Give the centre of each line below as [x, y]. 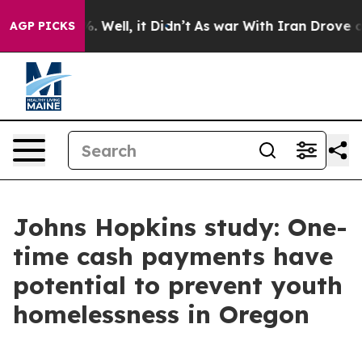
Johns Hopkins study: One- [180, 227]
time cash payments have [173, 256]
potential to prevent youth [178, 285]
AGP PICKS [42, 26]
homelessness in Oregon [161, 314]
